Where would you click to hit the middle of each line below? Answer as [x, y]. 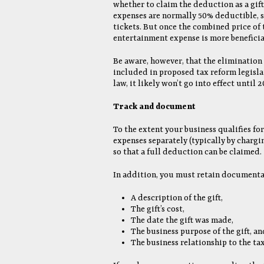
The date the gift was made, [182, 220]
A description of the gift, [177, 198]
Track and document [154, 107]
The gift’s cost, [158, 209]
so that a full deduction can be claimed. [187, 152]
